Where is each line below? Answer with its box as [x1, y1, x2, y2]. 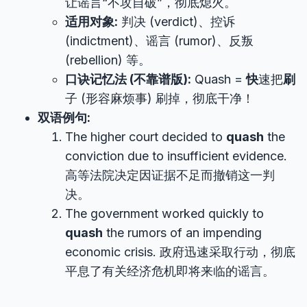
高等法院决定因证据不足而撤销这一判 [65, 168, 275, 182]
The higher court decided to [65, 130, 226, 144]
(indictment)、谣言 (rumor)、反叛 [65, 34, 254, 48]
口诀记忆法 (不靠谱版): [65, 72, 191, 86]
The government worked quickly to [65, 206, 264, 221]
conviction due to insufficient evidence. [65, 149, 287, 163]
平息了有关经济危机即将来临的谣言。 [65, 264, 275, 278]
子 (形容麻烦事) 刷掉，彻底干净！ [65, 91, 254, 106]
